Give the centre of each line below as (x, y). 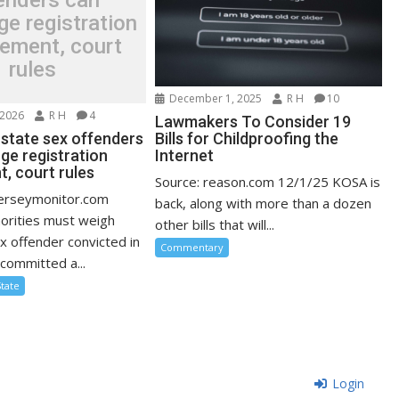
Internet (185, 155)
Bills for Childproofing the (247, 138)
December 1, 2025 (215, 98)
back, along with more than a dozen (264, 203)
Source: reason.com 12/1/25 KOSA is (268, 181)
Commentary (192, 247)
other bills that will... (215, 224)
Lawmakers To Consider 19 (253, 121)
